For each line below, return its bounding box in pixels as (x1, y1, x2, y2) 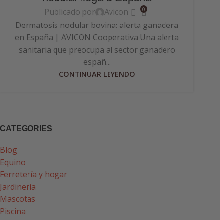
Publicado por (44, 6, 96, 18)
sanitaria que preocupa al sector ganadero (18, 44, 175, 55)
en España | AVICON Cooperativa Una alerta (15, 32, 179, 43)
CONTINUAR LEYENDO (58, 69, 135, 79)
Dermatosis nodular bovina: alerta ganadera (15, 20, 178, 31)
